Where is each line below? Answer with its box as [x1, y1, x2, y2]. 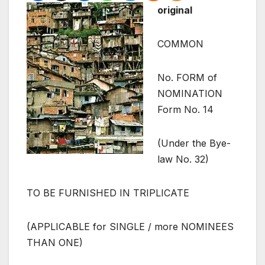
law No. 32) [157, 153, 209, 166]
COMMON [157, 38, 203, 50]
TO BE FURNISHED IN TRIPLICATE [27, 187, 189, 199]
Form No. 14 [157, 104, 214, 116]
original [157, 4, 192, 17]
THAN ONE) [27, 237, 83, 249]
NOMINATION [157, 88, 222, 100]
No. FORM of [157, 72, 217, 84]
